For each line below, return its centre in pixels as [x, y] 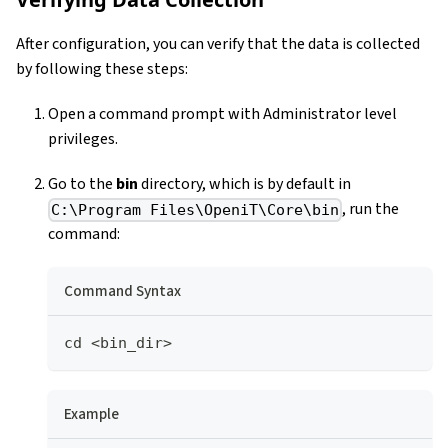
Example [91, 413]
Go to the [82, 183]
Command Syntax [122, 290]
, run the [371, 208]
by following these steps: [102, 68]
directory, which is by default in [244, 183]
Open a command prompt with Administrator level [222, 113]
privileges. [83, 138]
